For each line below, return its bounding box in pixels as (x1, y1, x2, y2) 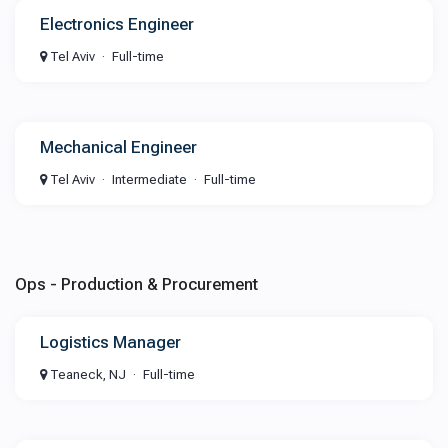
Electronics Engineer (40, 14, 194, 34)
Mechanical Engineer (40, 137, 197, 157)
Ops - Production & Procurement (15, 274, 258, 294)
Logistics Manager (40, 332, 181, 352)
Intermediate (112, 172, 187, 187)
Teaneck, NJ (47, 367, 126, 382)
